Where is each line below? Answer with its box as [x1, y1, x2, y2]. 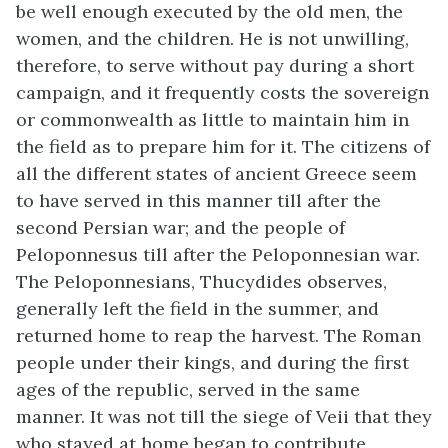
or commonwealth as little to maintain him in [16, 107, 409, 131]
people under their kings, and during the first [16, 350, 409, 374]
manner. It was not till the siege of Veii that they [16, 404, 432, 428]
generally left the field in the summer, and [16, 296, 379, 320]
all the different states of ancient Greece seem [16, 161, 417, 185]
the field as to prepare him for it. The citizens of [16, 134, 430, 158]
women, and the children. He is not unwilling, [16, 26, 409, 50]
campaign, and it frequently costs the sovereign [16, 80, 429, 104]
